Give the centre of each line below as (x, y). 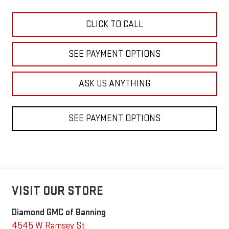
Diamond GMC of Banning (59, 212)
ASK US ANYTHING (114, 84)
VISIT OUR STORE (57, 191)
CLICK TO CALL (114, 25)
